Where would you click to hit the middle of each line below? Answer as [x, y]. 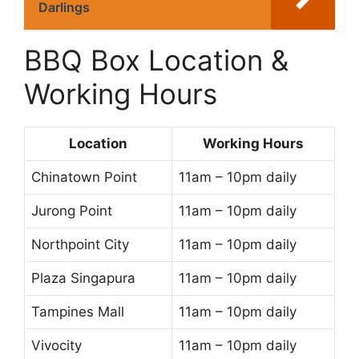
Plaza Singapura [83, 278]
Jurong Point [72, 210]
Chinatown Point [84, 177]
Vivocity [56, 345]
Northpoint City [80, 244]
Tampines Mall [78, 311]
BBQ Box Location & [156, 60]
